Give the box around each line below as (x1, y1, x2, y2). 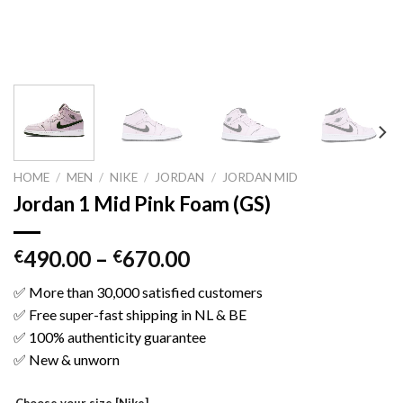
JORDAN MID (221, 169, 298, 184)
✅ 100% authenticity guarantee (13, 327, 206, 345)
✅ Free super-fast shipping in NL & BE (13, 305, 246, 323)
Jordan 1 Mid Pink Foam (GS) (13, 191, 271, 216)
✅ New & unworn (13, 350, 120, 368)
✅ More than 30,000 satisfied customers (13, 282, 263, 300)
